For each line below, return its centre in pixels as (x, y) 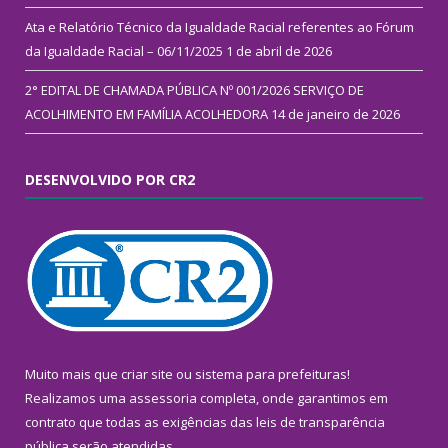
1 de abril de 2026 (279, 51)
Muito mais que (73, 374)
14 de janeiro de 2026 (335, 114)
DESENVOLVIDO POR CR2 (110, 180)
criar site (147, 374)
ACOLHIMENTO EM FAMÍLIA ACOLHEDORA (146, 114)
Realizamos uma (77, 398)
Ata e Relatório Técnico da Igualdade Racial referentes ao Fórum (219, 27)
